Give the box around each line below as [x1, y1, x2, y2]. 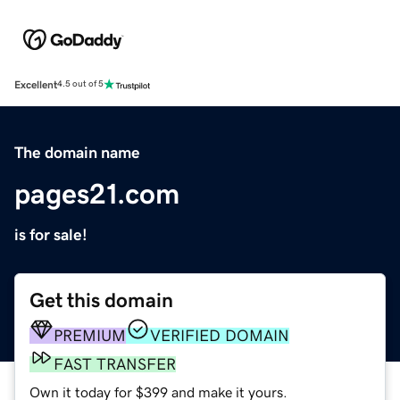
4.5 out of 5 [57, 79, 104, 89]
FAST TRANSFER [54, 355, 176, 372]
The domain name [14, 144, 140, 161]
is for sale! [14, 226, 87, 243]
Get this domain [29, 289, 173, 311]
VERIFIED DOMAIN [150, 327, 289, 344]
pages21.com [14, 179, 179, 208]
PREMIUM [54, 327, 126, 344]
